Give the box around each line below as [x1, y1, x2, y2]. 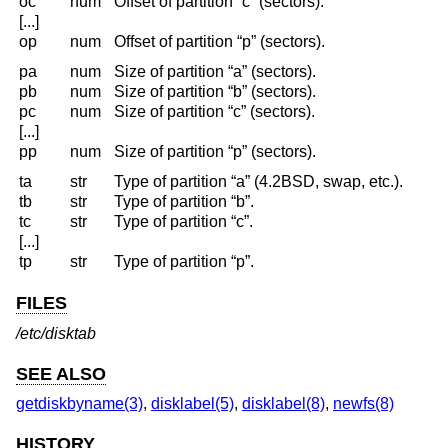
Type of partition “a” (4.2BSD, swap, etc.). [114, 172, 404, 190]
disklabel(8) [242, 395, 325, 413]
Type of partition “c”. [114, 212, 254, 230]
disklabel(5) [151, 395, 234, 413]
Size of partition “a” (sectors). [114, 62, 317, 80]
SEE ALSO [16, 363, 106, 384]
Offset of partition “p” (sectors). [114, 32, 326, 50]
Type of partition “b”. [114, 192, 255, 210]
